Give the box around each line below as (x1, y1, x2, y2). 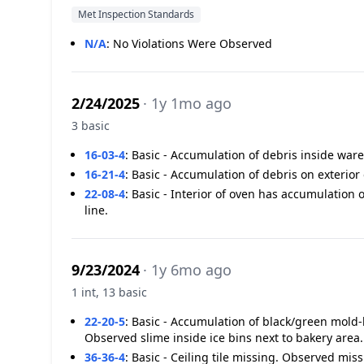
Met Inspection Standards (78, 7, 194, 21)
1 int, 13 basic (71, 284, 147, 300)
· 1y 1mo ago (143, 93, 232, 113)
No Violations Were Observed (113, 36, 272, 51)
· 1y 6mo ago (143, 260, 232, 279)
